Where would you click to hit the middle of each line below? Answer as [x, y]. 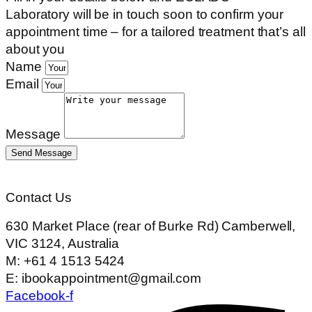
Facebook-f [40, 296]
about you [36, 49]
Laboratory [39, 15]
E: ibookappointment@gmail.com [104, 279]
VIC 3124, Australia [63, 244]
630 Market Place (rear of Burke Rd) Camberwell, [151, 226]
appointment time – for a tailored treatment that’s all [156, 32]
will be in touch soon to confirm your [178, 15]
